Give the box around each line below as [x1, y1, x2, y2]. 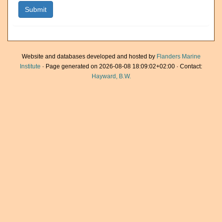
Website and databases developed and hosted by [21, 53, 157, 60]
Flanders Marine [156, 53, 201, 60]
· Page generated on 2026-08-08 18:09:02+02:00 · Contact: [41, 63, 202, 70]
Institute [20, 63, 41, 70]
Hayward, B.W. [91, 73, 131, 80]
